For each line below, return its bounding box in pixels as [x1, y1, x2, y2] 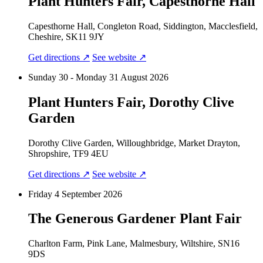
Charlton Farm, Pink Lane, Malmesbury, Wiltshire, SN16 [28, 238, 240, 249]
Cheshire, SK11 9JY [28, 31, 104, 42]
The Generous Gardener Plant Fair [28, 211, 242, 227]
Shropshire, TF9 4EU [28, 148, 109, 159]
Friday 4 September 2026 [28, 188, 122, 199]
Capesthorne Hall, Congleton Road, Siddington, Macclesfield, [28, 21, 258, 31]
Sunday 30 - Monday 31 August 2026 [28, 72, 168, 82]
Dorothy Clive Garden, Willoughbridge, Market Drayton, [28, 137, 240, 148]
